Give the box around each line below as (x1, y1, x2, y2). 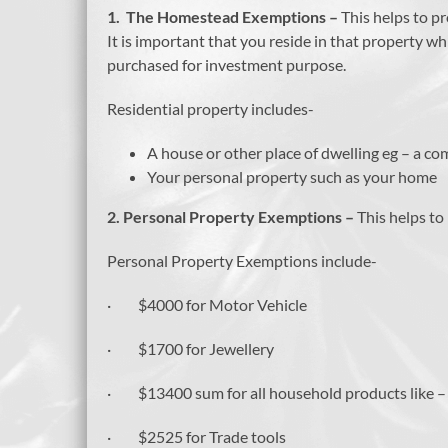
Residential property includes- (107, 99, 314, 119)
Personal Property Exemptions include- (107, 251, 377, 271)
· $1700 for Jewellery (107, 339, 274, 359)
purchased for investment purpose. (107, 55, 346, 75)
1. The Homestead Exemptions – (107, 7, 341, 27)
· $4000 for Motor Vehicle (107, 295, 307, 315)
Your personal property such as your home (147, 167, 437, 187)
